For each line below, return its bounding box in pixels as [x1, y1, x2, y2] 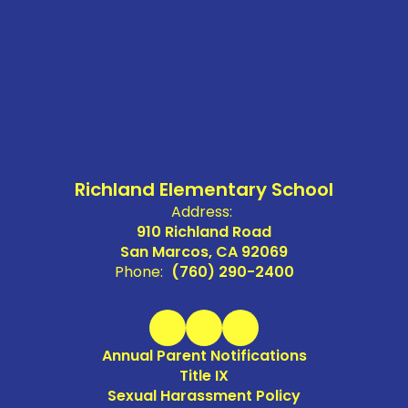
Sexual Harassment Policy [107, 385, 301, 406]
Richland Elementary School [75, 177, 333, 202]
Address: [171, 201, 232, 222]
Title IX [179, 365, 229, 386]
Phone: [114, 261, 163, 282]
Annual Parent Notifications [101, 345, 307, 366]
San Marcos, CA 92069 [120, 241, 288, 262]
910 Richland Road [137, 221, 271, 242]
